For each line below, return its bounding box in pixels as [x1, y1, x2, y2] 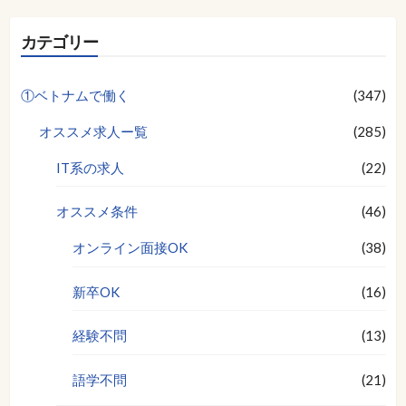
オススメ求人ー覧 [38, 122, 148, 140]
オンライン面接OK [72, 239, 188, 256]
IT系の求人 [55, 159, 124, 176]
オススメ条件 [55, 203, 138, 220]
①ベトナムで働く [20, 86, 130, 103]
